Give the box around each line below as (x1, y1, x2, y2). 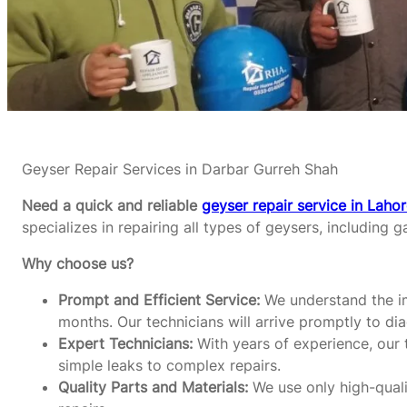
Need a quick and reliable (22, 196, 202, 214)
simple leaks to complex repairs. (58, 356, 281, 374)
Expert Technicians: (58, 334, 193, 352)
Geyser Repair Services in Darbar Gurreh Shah (22, 160, 338, 178)
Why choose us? (22, 254, 134, 273)
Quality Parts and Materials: (58, 378, 248, 396)
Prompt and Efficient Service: (58, 291, 260, 309)
